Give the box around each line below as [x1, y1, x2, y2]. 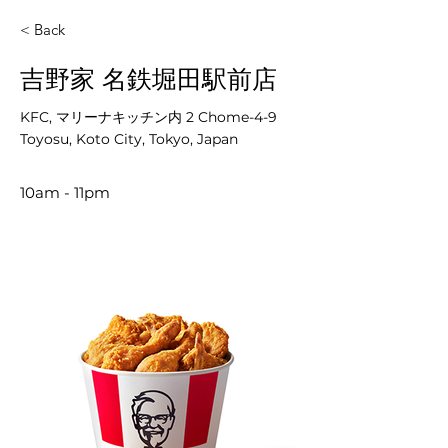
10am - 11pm [20, 183, 110, 202]
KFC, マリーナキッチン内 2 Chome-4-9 [20, 108, 277, 126]
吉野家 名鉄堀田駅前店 [20, 64, 277, 94]
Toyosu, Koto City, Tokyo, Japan [20, 130, 238, 148]
